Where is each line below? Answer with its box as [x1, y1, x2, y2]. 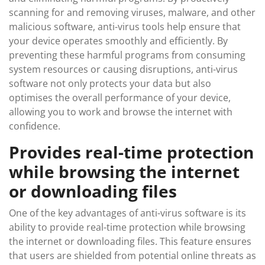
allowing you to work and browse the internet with [9, 105, 232, 118]
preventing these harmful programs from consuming [9, 49, 245, 62]
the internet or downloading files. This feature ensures [9, 235, 251, 248]
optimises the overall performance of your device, [9, 91, 231, 104]
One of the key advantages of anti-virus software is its [9, 206, 246, 219]
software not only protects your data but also [9, 77, 211, 90]
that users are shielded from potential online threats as [9, 249, 256, 262]
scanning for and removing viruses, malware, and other [9, 6, 256, 19]
